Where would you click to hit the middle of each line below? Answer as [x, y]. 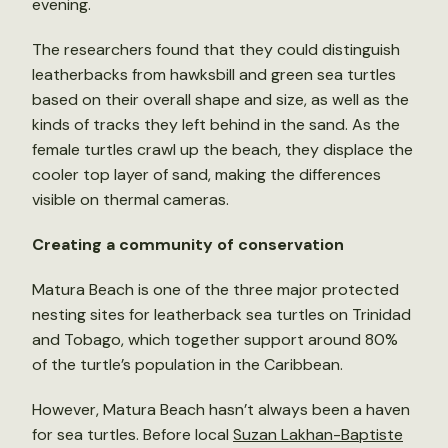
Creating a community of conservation [188, 244]
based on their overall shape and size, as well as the [220, 99]
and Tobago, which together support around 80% [215, 339]
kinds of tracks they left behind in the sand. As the [216, 124]
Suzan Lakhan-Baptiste [318, 434]
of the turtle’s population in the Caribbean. [187, 364]
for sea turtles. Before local [132, 434]
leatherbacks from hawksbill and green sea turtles [214, 74]
